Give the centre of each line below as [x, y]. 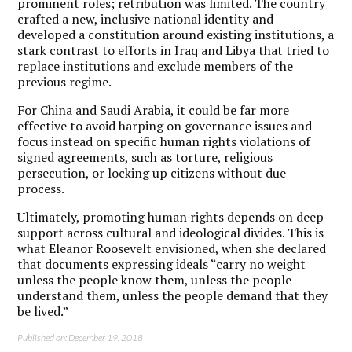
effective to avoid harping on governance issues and [165, 125]
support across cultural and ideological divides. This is [171, 232]
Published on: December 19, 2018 [81, 337]
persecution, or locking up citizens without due [152, 172]
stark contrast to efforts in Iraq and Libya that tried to [174, 50]
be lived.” [43, 311]
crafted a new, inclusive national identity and [146, 18]
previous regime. [65, 81]
